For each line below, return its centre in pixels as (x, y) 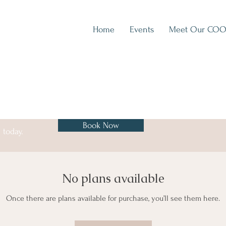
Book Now (101, 125)
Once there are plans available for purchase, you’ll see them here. (113, 198)
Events (142, 30)
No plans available (113, 178)
